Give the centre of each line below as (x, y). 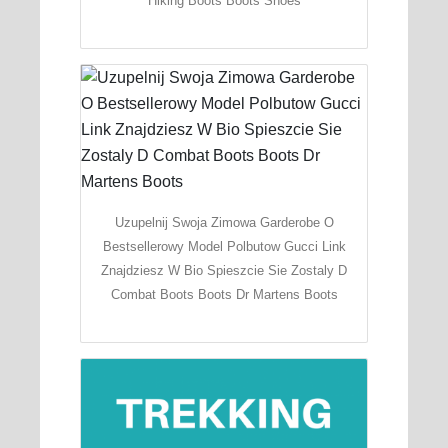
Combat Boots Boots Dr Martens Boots (224, 294)
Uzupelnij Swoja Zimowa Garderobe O (224, 222)
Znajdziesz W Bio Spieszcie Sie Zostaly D (224, 270)
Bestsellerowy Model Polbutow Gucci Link (224, 246)
